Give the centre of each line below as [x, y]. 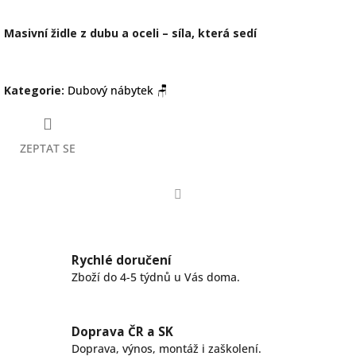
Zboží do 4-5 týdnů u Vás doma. [156, 277]
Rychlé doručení [122, 261]
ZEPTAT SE [48, 148]
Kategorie [33, 90]
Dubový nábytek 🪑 [118, 90]
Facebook [202, 215]
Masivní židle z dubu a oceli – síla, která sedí [130, 33]
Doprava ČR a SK [122, 332]
